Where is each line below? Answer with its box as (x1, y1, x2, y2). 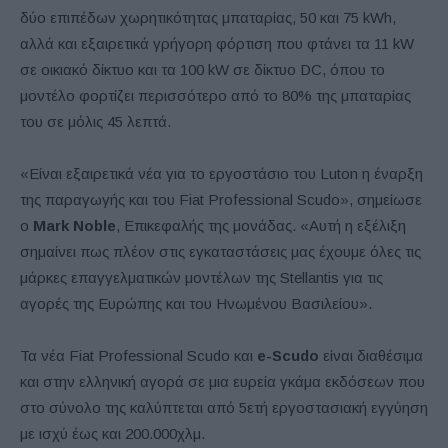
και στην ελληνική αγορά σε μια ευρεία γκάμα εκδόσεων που (20, 372, 425, 390)
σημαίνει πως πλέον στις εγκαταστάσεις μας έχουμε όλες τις (20, 242, 421, 260)
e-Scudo (257, 346, 319, 364)
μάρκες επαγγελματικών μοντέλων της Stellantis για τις (20, 268, 383, 286)
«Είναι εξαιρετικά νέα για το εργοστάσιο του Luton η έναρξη (20, 164, 423, 182)
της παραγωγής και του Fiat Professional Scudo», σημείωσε (20, 190, 422, 208)
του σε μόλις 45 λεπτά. (20, 112, 171, 130)
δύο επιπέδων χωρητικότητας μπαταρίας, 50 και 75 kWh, (20, 8, 396, 26)
